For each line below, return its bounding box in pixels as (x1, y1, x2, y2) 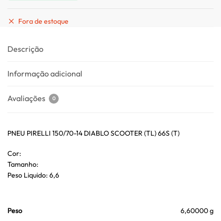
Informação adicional (7, 68, 82, 78)
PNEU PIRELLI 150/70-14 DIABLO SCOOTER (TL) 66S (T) (7, 128, 180, 138)
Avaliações (7, 93, 47, 103)
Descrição (7, 43, 43, 54)
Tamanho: (7, 160, 38, 169)
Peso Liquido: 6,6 (7, 171, 59, 180)
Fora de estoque (18, 16, 69, 26)
